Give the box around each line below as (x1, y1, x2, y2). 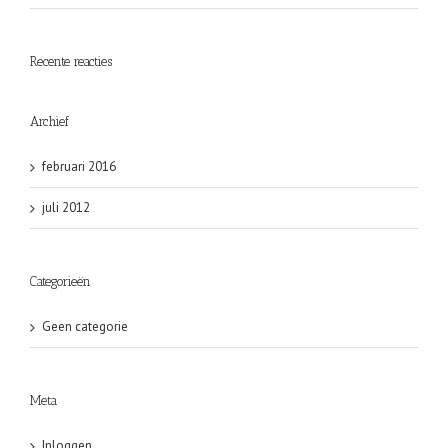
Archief (30, 114, 69, 130)
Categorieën (30, 274, 91, 290)
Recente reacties (30, 54, 112, 70)
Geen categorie (42, 318, 128, 336)
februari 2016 (42, 158, 116, 176)
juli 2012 (42, 199, 90, 217)
